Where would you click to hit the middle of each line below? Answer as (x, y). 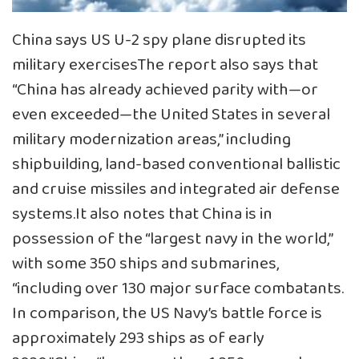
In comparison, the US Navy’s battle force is (167, 313)
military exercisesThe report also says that (165, 65)
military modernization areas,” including (151, 139)
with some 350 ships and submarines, (145, 264)
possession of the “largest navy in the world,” (172, 239)
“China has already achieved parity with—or (165, 90)
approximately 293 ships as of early (138, 338)
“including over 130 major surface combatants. (178, 288)
